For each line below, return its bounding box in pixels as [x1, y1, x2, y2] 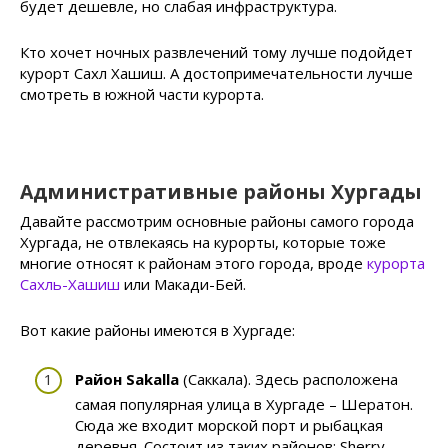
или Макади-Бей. [124, 274, 246, 295]
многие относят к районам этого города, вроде [20, 253, 363, 274]
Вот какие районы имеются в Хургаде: [20, 320, 295, 341]
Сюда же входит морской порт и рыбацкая [75, 414, 383, 435]
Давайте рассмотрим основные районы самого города [20, 211, 414, 232]
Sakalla [126, 368, 179, 389]
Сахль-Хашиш [20, 274, 120, 295]
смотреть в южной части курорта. [20, 84, 264, 105]
